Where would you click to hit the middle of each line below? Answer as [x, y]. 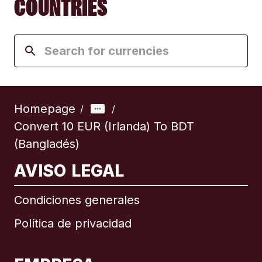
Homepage [45, 109]
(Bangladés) [47, 144]
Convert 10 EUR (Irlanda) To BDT [104, 127]
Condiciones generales [77, 200]
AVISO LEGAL [69, 171]
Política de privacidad [73, 224]
